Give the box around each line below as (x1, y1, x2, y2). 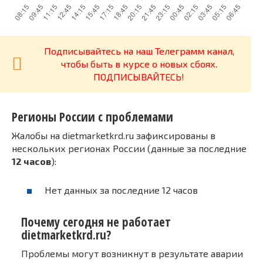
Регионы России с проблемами (12, 108, 173, 125)
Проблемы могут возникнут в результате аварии (21, 247, 243, 259)
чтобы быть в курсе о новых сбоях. (60, 58, 217, 69)
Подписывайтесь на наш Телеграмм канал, (43, 45, 234, 56)
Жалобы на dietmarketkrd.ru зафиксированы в (12, 130, 215, 141)
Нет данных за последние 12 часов (45, 184, 198, 196)
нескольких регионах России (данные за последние (12, 143, 247, 154)
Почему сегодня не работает (21, 213, 171, 230)
